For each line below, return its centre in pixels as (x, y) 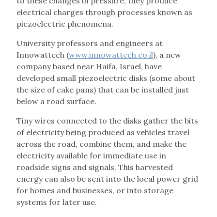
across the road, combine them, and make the (101, 144)
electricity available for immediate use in (91, 156)
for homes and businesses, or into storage (95, 191)
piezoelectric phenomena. (65, 24)
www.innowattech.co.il (111, 55)
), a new (167, 55)
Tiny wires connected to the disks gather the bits (107, 121)
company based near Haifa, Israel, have (89, 67)
